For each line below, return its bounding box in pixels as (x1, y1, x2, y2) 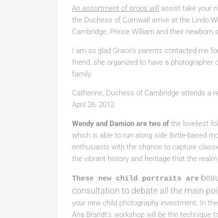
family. (72, 70, 92, 78)
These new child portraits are (72, 175, 199, 183)
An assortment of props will (72, 4, 159, 13)
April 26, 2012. (72, 100, 116, 109)
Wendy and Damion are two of (72, 119, 169, 128)
